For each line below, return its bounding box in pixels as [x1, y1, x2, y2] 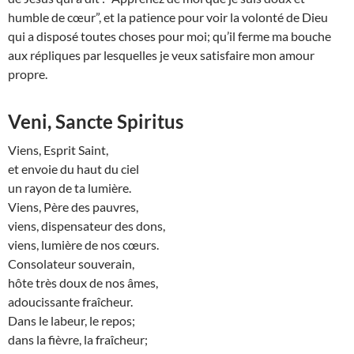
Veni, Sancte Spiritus [8, 110, 183, 134]
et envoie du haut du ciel [8, 161, 139, 177]
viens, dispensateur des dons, [8, 218, 165, 234]
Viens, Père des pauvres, [8, 199, 138, 215]
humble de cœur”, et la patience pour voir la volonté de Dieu [8, 9, 328, 25]
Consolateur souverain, [8, 256, 134, 272]
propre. [8, 66, 47, 82]
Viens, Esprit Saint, [8, 142, 108, 158]
